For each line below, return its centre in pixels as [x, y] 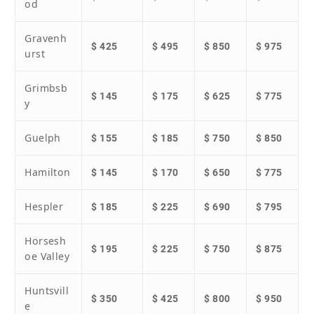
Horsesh [46, 241]
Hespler [44, 207]
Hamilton [48, 172]
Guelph [43, 138]
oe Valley [47, 257]
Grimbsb [46, 88]
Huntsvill [47, 291]
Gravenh [46, 39]
